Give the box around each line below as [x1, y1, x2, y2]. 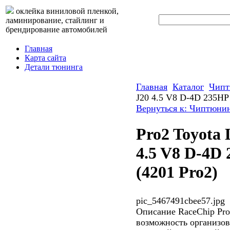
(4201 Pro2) [136, 163, 218, 182]
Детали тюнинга [25, 63, 83, 71]
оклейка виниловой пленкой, [14, 7, 119, 15]
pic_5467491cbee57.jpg [136, 195, 225, 206]
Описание [136, 206, 176, 217]
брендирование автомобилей [6, 25, 107, 34]
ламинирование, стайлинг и [6, 16, 104, 25]
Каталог [172, 82, 204, 92]
